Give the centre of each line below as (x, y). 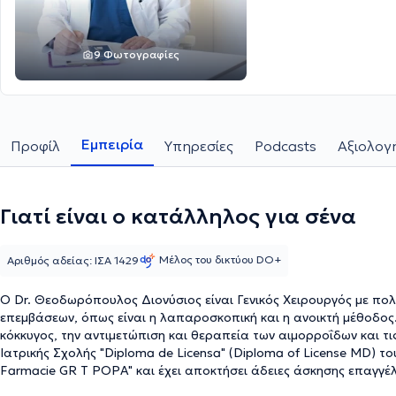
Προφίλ (35, 146)
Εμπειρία (112, 144)
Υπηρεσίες (199, 146)
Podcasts (286, 146)
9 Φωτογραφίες (136, 54)
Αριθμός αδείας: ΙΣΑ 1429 (73, 260)
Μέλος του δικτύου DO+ (220, 259)
